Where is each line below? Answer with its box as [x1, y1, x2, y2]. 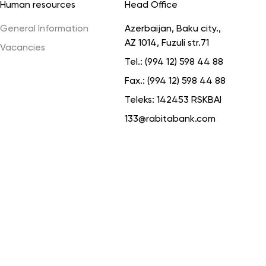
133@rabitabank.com [125, 115, 216, 124]
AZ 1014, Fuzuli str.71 [125, 39, 209, 48]
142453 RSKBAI [157, 96, 221, 105]
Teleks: [125, 96, 157, 105]
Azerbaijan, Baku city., [125, 24, 221, 34]
